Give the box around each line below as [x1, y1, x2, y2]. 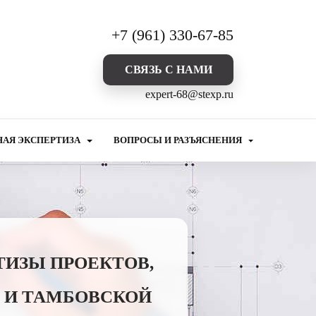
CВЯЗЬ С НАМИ [124, 63, 212, 75]
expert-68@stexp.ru [145, 88, 233, 100]
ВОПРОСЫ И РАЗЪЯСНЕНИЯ [113, 135, 244, 145]
